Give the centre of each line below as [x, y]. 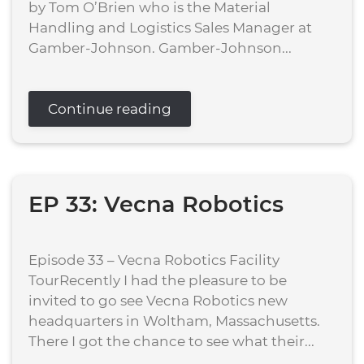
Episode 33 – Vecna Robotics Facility [154, 260]
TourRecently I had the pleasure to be [158, 280]
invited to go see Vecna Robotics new [158, 301]
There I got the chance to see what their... [171, 341]
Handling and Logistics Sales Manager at [170, 28]
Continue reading [110, 109]
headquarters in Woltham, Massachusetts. [174, 321]
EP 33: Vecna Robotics [156, 204]
